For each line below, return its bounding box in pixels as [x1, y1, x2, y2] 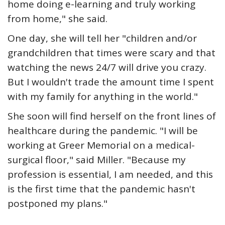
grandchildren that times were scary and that [8, 46, 215, 59]
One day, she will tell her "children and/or [8, 32, 197, 45]
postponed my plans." [8, 197, 107, 210]
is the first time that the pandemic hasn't [8, 182, 195, 195]
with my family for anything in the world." [8, 90, 198, 103]
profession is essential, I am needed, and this [8, 168, 213, 181]
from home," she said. [8, 12, 107, 25]
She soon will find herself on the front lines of [8, 109, 216, 123]
